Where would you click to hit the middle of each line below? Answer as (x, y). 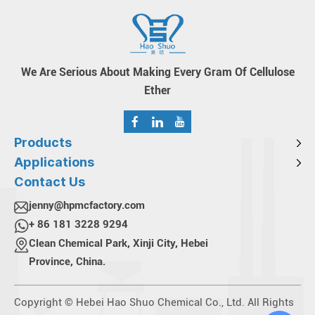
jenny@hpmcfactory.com (87, 206)
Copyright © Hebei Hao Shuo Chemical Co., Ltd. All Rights (154, 303)
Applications (54, 162)
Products (43, 143)
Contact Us (50, 182)
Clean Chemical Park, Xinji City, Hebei (118, 244)
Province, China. (67, 262)
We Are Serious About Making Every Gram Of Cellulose (157, 72)
